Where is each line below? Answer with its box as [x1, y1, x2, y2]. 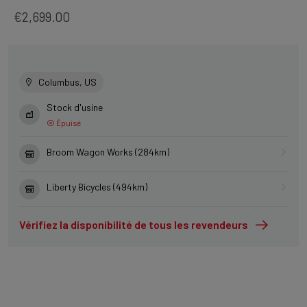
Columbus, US [38, 76, 97, 88]
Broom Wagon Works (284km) [47, 146, 169, 158]
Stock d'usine [47, 101, 103, 114]
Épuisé [55, 118, 81, 128]
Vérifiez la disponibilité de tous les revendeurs [19, 218, 248, 232]
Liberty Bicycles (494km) [47, 181, 147, 193]
